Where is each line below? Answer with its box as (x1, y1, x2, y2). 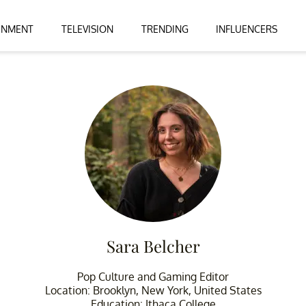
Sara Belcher (106, 234, 200, 257)
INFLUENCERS (216, 23, 278, 35)
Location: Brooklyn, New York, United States (44, 283, 262, 297)
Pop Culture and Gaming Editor (77, 269, 229, 283)
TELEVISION (61, 23, 113, 35)
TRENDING (141, 23, 189, 35)
